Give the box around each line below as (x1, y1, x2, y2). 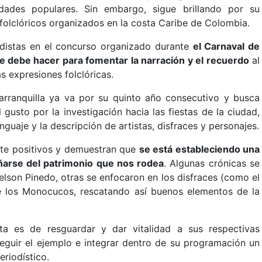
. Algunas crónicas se (164, 157, 260, 169)
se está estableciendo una (139, 143, 260, 155)
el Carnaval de (192, 40, 260, 52)
